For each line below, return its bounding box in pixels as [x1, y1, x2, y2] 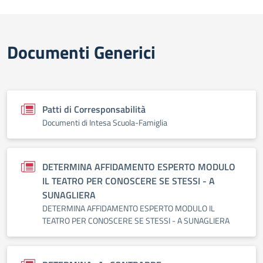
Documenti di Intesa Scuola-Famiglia [42, 116, 167, 129]
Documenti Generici [7, 39, 156, 66]
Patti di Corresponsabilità [42, 102, 146, 116]
